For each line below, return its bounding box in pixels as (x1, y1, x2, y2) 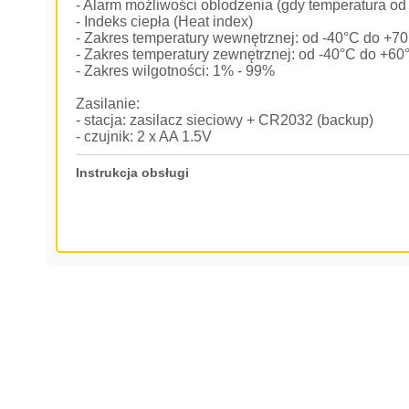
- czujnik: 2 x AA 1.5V (76, 129, 213, 144)
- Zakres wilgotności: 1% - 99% (76, 63, 276, 79)
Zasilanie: (76, 96, 141, 111)
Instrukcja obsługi (76, 165, 190, 180)
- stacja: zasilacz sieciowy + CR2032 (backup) (76, 112, 374, 128)
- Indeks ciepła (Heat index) (76, 14, 254, 29)
